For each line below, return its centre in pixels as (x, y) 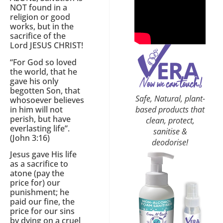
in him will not (36, 109)
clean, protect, (170, 120)
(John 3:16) (30, 138)
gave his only (34, 81)
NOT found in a (39, 8)
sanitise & (170, 131)
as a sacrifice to (39, 164)
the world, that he (44, 71)
